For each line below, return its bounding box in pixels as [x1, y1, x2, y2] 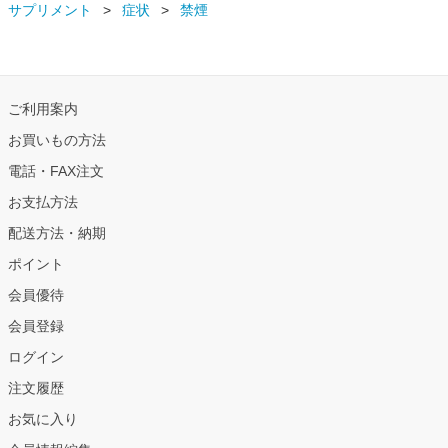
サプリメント [8, 2, 92, 19]
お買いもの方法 [8, 132, 106, 149]
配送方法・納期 [8, 225, 106, 242]
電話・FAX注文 [8, 163, 104, 180]
